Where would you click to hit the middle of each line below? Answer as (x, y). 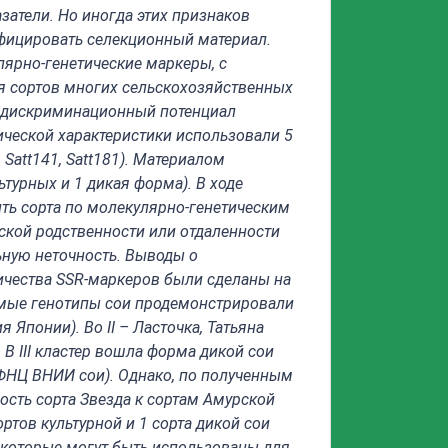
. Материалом (175, 159)
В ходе (219, 183)
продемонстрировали (214, 303)
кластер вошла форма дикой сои (152, 351)
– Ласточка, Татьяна (189, 327)
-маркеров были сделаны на (187, 279)
